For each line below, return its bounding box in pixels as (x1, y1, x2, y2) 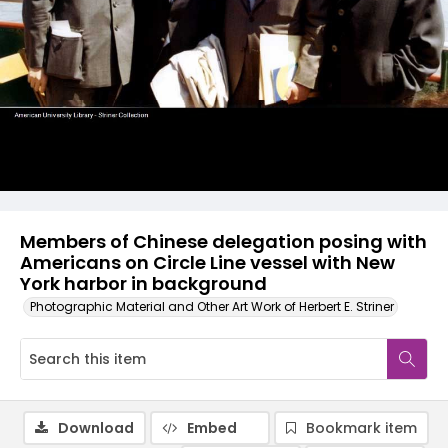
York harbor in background (20, 271, 267, 296)
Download (58, 418, 134, 438)
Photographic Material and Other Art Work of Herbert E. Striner (30, 298, 394, 315)
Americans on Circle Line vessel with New (20, 250, 395, 275)
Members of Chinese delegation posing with (20, 229, 427, 254)
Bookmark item (306, 418, 417, 438)
